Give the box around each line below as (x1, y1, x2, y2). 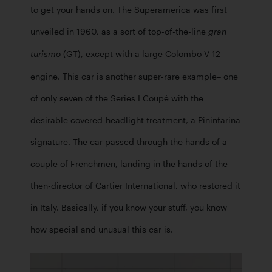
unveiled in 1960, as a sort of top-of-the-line (30, 26, 208, 36)
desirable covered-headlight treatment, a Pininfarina (30, 115, 240, 125)
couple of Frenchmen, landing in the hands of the (30, 158, 228, 169)
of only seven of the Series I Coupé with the (30, 93, 203, 103)
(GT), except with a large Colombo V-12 (61, 49, 220, 59)
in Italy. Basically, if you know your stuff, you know (30, 202, 227, 212)
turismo (30, 50, 61, 59)
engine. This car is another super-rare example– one (30, 71, 238, 81)
